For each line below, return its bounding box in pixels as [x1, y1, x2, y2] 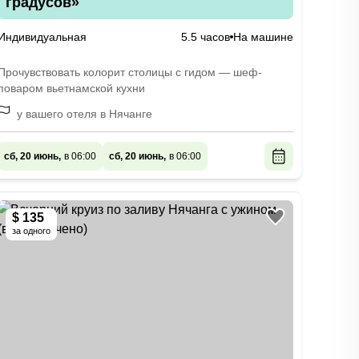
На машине [232, 30, 293, 43]
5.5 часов [180, 30, 230, 43]
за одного [11, 226, 50, 236]
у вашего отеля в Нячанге [16, 107, 152, 120]
